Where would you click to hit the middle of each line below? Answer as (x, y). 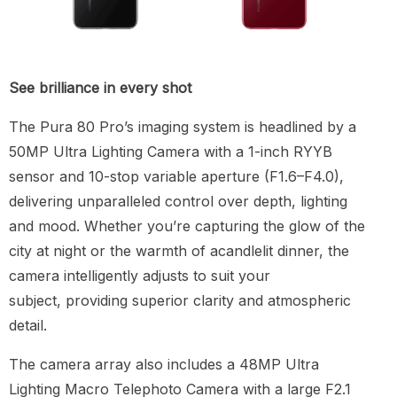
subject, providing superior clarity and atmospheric (180, 300)
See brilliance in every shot (100, 87)
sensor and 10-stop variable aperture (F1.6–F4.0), (176, 176)
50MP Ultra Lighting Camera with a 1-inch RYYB (171, 151)
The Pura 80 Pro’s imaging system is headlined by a (183, 126)
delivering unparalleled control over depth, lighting (178, 201)
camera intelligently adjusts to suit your (140, 275)
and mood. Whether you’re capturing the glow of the (187, 226)
